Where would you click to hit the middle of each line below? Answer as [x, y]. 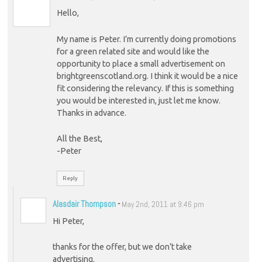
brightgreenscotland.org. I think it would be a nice [147, 76]
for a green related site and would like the [133, 51]
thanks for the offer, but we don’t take [122, 247]
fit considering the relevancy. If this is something [145, 88]
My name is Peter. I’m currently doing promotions [146, 39]
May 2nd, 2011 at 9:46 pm [163, 204]
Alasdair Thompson [84, 204]
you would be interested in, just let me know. [138, 100]
